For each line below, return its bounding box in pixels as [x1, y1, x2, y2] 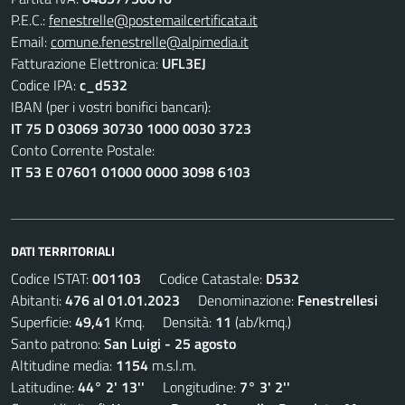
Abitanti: [11, 289, 65, 311]
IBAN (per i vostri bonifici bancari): [11, 96, 211, 118]
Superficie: [11, 311, 75, 333]
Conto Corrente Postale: [11, 139, 155, 161]
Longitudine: [145, 376, 240, 398]
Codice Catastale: [141, 268, 266, 289]
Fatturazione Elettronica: [11, 52, 162, 74]
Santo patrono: [11, 333, 104, 354]
